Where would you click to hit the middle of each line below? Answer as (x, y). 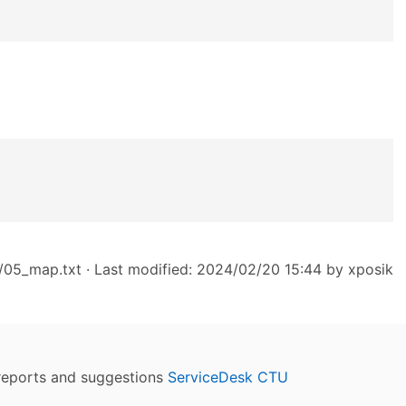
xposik (371, 269)
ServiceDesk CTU (228, 377)
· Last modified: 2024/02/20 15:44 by (215, 269)
